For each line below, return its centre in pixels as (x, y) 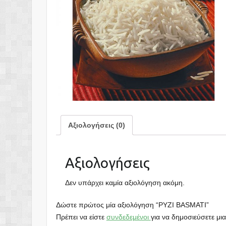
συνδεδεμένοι (128, 217)
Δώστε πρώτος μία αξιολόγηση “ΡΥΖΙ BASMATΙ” (132, 205)
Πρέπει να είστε (81, 217)
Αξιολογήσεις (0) (96, 125)
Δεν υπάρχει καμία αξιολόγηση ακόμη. (125, 183)
